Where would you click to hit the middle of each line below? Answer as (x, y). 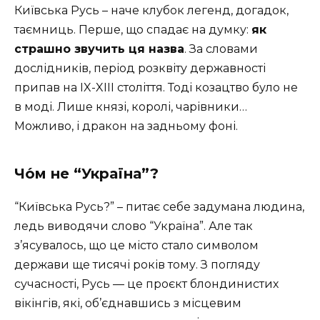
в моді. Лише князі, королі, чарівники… (131, 107)
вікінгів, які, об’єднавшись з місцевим (128, 304)
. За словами (221, 49)
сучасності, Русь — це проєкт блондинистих (146, 284)
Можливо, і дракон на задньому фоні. (126, 126)
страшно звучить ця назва (99, 49)
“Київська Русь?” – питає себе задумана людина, (159, 207)
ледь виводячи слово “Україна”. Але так (134, 226)
